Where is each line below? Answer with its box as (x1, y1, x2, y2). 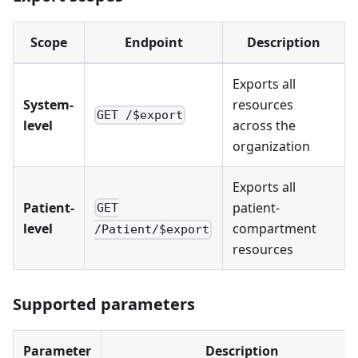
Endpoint (124, 34, 183, 51)
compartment (233, 220, 316, 237)
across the (233, 117, 296, 134)
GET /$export (97, 108, 184, 123)
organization (233, 137, 310, 155)
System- (23, 96, 74, 113)
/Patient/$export (94, 222, 209, 237)
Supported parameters (13, 293, 195, 315)
